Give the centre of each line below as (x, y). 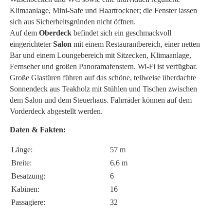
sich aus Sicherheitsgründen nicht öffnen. (73, 21)
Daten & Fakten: (38, 129)
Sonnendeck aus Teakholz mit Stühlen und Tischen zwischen (103, 89)
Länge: (22, 149)
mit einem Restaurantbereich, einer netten (137, 44)
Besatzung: (28, 176)
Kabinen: (25, 189)
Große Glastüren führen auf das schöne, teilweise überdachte (103, 77)
